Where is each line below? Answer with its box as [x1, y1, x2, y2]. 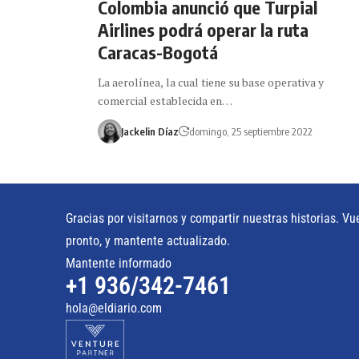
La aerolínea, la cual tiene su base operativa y [98, 74, 324, 90]
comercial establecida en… [98, 92, 232, 108]
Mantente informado [66, 255, 171, 271]
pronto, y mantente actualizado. [66, 232, 230, 248]
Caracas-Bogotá [98, 40, 218, 63]
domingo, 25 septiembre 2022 [188, 124, 313, 138]
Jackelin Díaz [120, 124, 179, 138]
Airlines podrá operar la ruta [98, 18, 309, 41]
